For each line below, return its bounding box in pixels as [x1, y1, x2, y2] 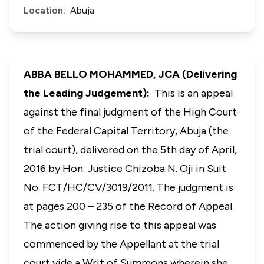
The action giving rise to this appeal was [24, 219, 216, 232]
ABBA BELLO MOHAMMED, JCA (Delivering [24, 68, 237, 81]
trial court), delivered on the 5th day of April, [24, 143, 237, 156]
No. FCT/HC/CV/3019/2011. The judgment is [24, 181, 233, 194]
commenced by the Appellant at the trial [24, 237, 219, 250]
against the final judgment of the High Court [24, 105, 237, 118]
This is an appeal [154, 87, 233, 100]
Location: [24, 5, 65, 16]
